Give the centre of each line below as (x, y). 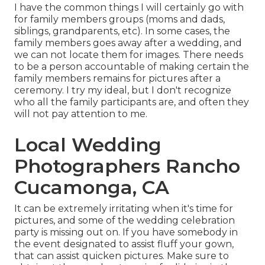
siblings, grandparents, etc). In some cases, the (122, 31)
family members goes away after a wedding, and (128, 43)
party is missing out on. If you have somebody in (126, 232)
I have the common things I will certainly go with (129, 8)
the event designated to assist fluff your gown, (124, 244)
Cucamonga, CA (92, 188)
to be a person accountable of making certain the (132, 67)
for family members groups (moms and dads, (119, 20)
